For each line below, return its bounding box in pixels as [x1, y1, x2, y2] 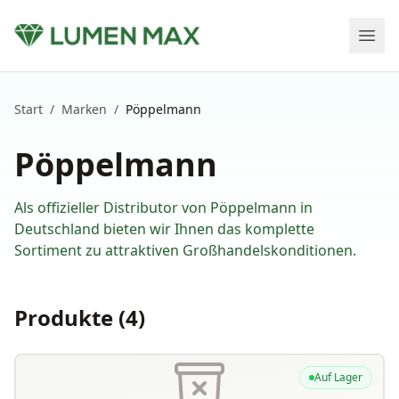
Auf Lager [314, 370, 362, 385]
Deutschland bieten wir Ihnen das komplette [14, 219, 314, 239]
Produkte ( [14, 303, 126, 332]
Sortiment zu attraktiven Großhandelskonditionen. [14, 240, 356, 260]
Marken [61, 101, 107, 118]
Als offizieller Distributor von [14, 198, 210, 217]
